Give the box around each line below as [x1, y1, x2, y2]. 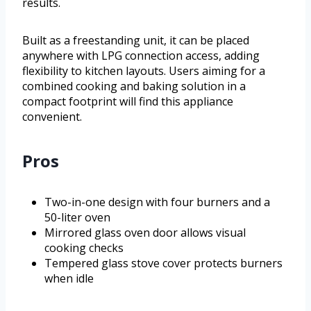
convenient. [22, 109, 82, 125]
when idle [44, 271, 94, 287]
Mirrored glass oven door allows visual [44, 225, 246, 241]
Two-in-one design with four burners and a [44, 194, 270, 210]
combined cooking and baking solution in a [22, 78, 246, 94]
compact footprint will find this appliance [22, 94, 233, 110]
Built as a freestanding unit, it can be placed [22, 33, 249, 49]
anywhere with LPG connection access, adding [22, 48, 260, 64]
